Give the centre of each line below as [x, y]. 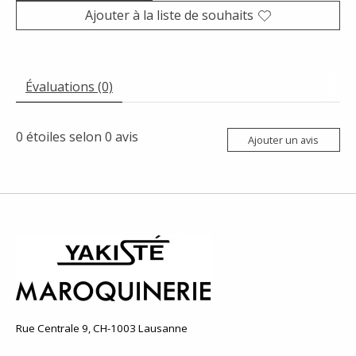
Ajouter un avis [284, 139]
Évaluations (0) [69, 87]
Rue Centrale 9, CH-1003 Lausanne [102, 329]
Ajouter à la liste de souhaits [169, 15]
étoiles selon [64, 137]
